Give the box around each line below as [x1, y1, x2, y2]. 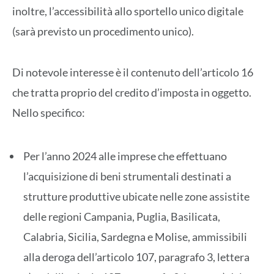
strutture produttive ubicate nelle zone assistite [23, 189, 250, 203]
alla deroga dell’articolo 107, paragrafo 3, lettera [23, 250, 250, 264]
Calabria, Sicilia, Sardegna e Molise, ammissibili [23, 229, 247, 243]
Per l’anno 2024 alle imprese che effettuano [23, 149, 227, 163]
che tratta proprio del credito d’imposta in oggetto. [12, 85, 251, 99]
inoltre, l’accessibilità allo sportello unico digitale [12, 4, 243, 18]
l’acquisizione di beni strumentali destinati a [23, 169, 231, 183]
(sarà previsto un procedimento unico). [12, 24, 194, 39]
